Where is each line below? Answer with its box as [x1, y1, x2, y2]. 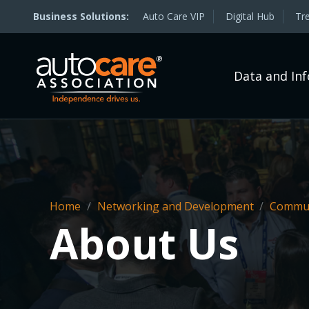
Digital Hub [226, 10, 275, 23]
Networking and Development [97, 199, 257, 214]
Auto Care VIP [143, 10, 205, 23]
